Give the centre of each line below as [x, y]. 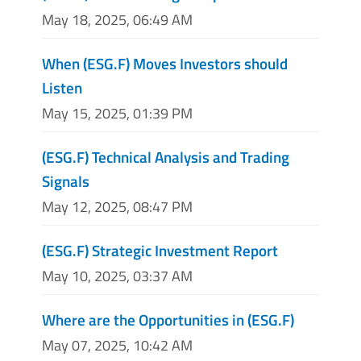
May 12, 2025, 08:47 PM [117, 206]
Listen [62, 87]
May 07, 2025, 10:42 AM [117, 346]
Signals [66, 180]
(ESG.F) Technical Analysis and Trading [166, 156]
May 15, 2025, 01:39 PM [117, 113]
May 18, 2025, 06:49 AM [117, 19]
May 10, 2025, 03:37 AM [117, 276]
